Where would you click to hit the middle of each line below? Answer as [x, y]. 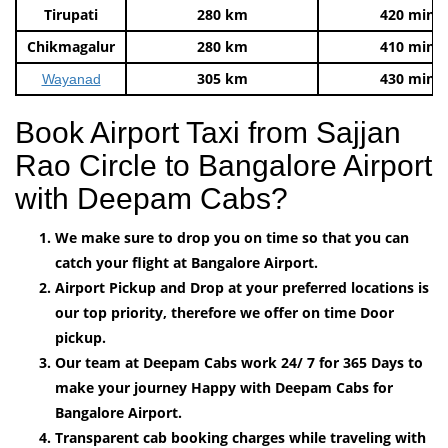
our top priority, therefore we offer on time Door [224, 312]
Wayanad [71, 78]
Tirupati [71, 14]
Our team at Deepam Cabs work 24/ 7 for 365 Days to [239, 362]
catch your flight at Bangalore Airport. [186, 262]
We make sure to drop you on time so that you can [232, 237]
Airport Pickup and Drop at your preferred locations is [242, 287]
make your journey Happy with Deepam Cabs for [224, 387]
